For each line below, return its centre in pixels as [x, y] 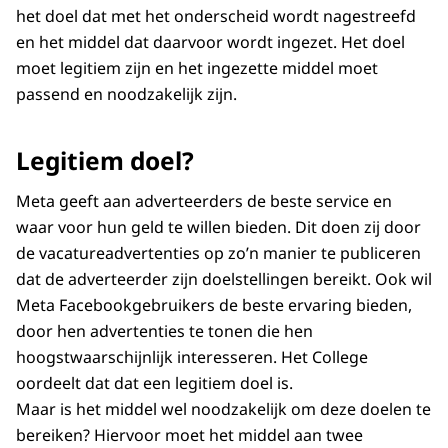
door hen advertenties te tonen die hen [164, 331]
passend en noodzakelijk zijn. [128, 93]
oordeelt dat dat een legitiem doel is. [156, 383]
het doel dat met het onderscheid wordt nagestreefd [216, 15]
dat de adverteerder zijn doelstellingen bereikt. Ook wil [224, 279]
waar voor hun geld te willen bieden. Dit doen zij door [218, 227]
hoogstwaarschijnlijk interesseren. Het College [192, 357]
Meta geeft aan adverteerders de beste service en [204, 201]
